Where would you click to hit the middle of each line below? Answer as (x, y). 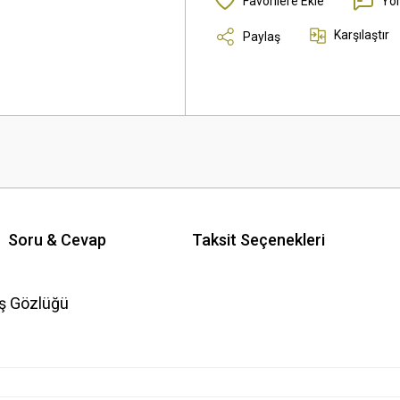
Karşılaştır (362, 35)
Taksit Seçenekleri (258, 239)
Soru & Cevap (57, 239)
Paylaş (262, 36)
